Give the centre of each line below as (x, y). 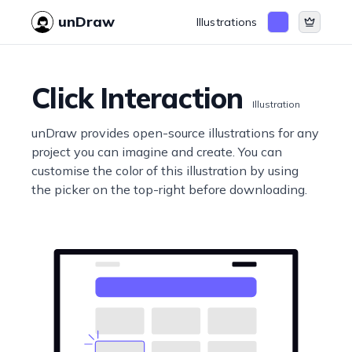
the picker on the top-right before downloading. (170, 189)
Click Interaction (137, 98)
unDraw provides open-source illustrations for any (176, 133)
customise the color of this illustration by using (165, 170)
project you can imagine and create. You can (157, 152)
